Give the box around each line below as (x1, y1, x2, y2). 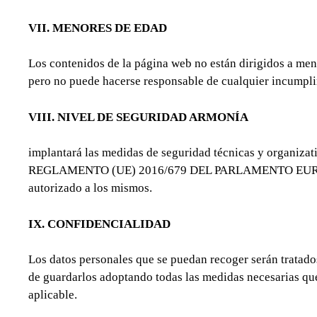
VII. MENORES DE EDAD (28, 21, 167, 35)
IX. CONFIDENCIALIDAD (28, 217, 171, 231)
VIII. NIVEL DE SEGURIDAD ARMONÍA (28, 110, 248, 124)
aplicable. (28, 288, 77, 302)
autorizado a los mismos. (28, 181, 152, 195)
